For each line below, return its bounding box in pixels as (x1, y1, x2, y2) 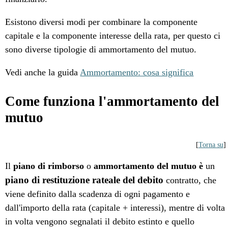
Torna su (198, 141, 223, 149)
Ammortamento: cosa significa (80, 67, 194, 77)
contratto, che (163, 175, 217, 185)
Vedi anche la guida (5, 67, 80, 77)
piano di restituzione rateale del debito (5, 175, 164, 185)
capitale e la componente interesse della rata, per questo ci (5, 31, 221, 41)
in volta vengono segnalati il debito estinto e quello (5, 216, 195, 226)
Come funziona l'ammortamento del (5, 94, 220, 109)
